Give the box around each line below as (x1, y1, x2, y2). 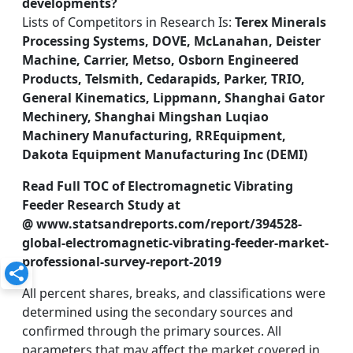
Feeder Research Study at (22, 196, 180, 214)
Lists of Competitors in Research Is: (22, 13, 235, 31)
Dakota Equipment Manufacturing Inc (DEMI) (22, 146, 307, 163)
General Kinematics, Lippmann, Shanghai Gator (22, 89, 325, 106)
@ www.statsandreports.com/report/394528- (22, 215, 302, 232)
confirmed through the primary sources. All (22, 322, 281, 340)
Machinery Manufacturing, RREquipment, (22, 127, 286, 144)
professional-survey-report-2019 (22, 253, 221, 270)
